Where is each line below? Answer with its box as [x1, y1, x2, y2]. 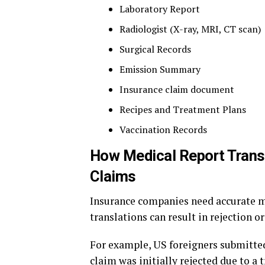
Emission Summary [119, 63, 203, 76]
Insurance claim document [119, 83, 237, 96]
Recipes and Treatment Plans [119, 103, 248, 116]
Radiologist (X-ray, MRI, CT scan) [119, 22, 263, 35]
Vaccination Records [119, 123, 209, 136]
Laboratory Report [119, 2, 202, 15]
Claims [90, 167, 140, 185]
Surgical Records [119, 43, 193, 56]
